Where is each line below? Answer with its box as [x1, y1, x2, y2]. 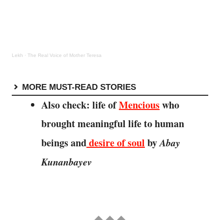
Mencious [119, 97, 160, 112]
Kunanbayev [41, 154, 92, 168]
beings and [41, 135, 86, 150]
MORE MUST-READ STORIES [22, 82, 137, 91]
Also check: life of [41, 97, 119, 112]
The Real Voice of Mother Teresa [27, 52, 102, 58]
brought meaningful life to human [41, 116, 184, 131]
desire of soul [86, 135, 145, 150]
